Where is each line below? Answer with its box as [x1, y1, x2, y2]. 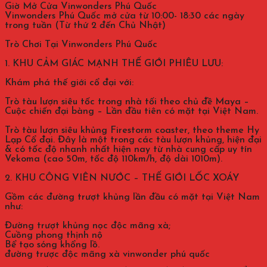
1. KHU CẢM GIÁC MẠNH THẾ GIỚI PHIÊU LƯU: [5, 59, 223, 69]
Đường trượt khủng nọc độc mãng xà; [5, 221, 170, 231]
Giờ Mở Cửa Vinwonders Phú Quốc [5, 2, 157, 12]
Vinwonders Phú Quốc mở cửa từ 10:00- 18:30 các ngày [5, 11, 244, 21]
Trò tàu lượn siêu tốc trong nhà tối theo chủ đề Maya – [5, 97, 249, 107]
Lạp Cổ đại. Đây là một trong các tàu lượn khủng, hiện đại [5, 135, 262, 145]
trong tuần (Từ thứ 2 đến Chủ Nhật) [5, 21, 166, 31]
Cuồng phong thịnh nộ [5, 231, 103, 241]
